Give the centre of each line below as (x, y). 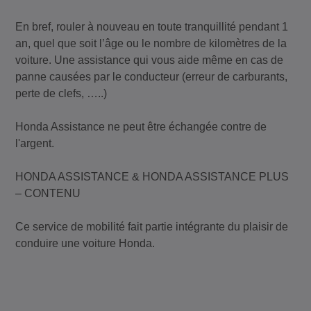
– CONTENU (48, 193)
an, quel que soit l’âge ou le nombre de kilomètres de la (151, 43)
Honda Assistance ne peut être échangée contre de (141, 126)
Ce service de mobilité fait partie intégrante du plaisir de (152, 226)
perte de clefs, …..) (61, 93)
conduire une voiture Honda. (85, 243)
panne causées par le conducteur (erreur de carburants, (152, 76)
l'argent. (35, 143)
